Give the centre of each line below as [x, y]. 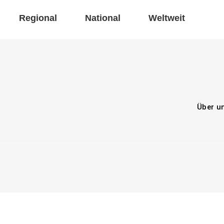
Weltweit [167, 18]
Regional [38, 18]
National [103, 18]
